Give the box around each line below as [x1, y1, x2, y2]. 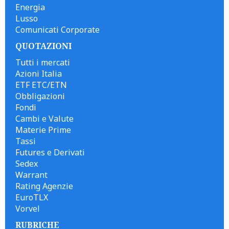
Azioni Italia [15, 68, 62, 79]
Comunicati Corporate [15, 24, 100, 35]
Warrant [15, 169, 48, 180]
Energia [15, 2, 45, 13]
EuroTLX [15, 192, 48, 203]
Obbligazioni [15, 90, 65, 102]
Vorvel [15, 203, 40, 214]
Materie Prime [15, 124, 71, 135]
